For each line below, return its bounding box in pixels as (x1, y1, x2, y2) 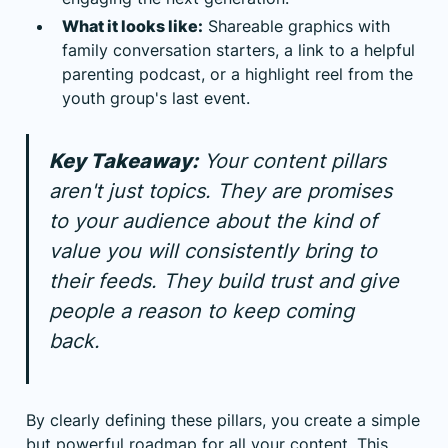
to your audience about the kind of (49, 208, 377, 233)
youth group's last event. (62, 87, 250, 108)
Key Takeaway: (49, 148, 198, 173)
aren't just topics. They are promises (49, 178, 392, 203)
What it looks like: (62, 15, 203, 36)
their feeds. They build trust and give (49, 268, 399, 293)
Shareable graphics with (203, 15, 390, 36)
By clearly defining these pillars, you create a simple (26, 409, 420, 430)
